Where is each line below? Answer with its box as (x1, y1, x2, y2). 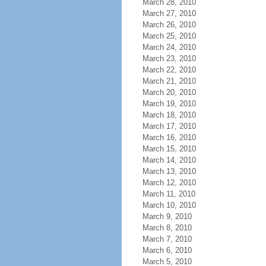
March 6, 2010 (142, 246, 192, 255)
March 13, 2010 (142, 167, 196, 176)
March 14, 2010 (142, 156, 196, 164)
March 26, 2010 (142, 20, 196, 29)
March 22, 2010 (142, 65, 196, 74)
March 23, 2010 (142, 54, 196, 63)
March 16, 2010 (142, 133, 196, 142)
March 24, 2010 (142, 43, 196, 52)
